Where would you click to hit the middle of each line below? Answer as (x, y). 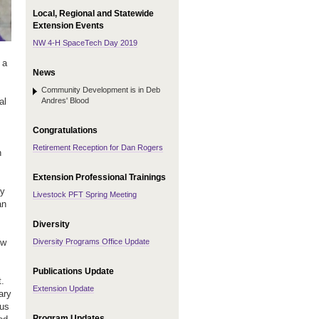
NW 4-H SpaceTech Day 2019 (85, 43)
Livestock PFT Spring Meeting (85, 194)
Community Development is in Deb (101, 90)
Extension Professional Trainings (99, 177)
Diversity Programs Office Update (91, 241)
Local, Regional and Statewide (93, 14)
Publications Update (73, 271)
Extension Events (68, 26)
